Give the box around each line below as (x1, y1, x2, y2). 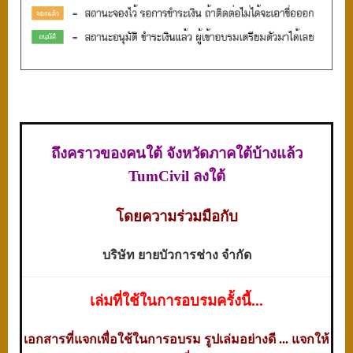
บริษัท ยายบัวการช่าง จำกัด (102, 248, 251, 262)
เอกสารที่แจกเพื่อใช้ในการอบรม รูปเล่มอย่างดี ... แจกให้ (24, 333, 329, 347)
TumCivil (128, 168, 193, 185)
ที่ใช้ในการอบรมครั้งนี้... (113, 292, 263, 310)
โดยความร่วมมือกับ (115, 208, 238, 225)
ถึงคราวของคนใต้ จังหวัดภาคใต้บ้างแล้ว (50, 145, 303, 162)
